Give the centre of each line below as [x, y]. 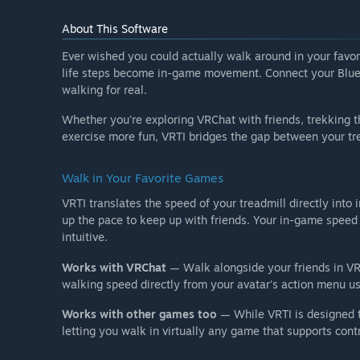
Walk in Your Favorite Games [143, 178]
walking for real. [104, 90]
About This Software [115, 29]
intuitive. [85, 237]
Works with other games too [139, 313]
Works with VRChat [114, 267]
